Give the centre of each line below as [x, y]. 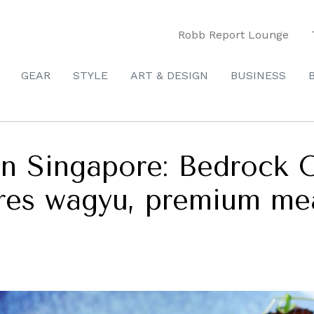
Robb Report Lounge [233, 34]
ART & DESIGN [169, 75]
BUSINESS [258, 75]
